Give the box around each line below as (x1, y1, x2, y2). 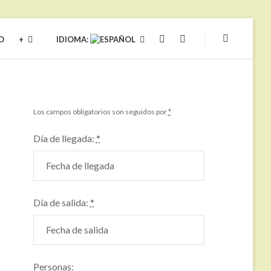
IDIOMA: (56, 34, 90, 45)
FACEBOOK (186, 34, 229, 45)
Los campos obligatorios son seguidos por (33, 107, 168, 117)
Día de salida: (33, 197, 90, 209)
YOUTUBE (165, 34, 204, 45)
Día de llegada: (33, 132, 96, 145)
